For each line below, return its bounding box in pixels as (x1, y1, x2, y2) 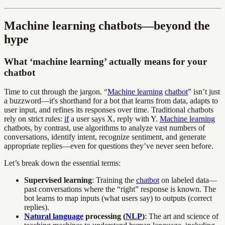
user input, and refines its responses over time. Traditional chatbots (4, 105, 213, 115)
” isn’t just (188, 87, 220, 96)
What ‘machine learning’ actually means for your (4, 56, 207, 67)
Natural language (24, 212, 83, 221)
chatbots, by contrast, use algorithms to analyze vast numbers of (4, 124, 205, 133)
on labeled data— (159, 176, 217, 185)
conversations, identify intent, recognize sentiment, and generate (4, 133, 206, 142)
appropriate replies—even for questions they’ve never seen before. (4, 142, 213, 151)
